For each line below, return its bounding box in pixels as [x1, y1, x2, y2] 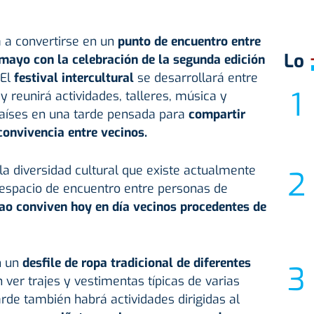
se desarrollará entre [137, 69, 258, 87]
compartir [188, 106, 245, 123]
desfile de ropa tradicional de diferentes [22, 254, 251, 272]
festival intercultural [13, 69, 137, 87]
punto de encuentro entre [114, 33, 261, 50]
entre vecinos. [64, 124, 147, 142]
